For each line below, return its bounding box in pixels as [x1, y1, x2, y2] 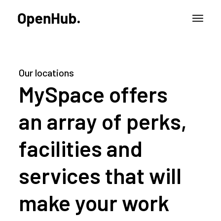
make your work [19, 189, 170, 216]
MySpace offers [19, 81, 168, 107]
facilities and [19, 135, 143, 161]
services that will [19, 162, 182, 188]
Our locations [19, 67, 74, 78]
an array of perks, [19, 108, 187, 134]
